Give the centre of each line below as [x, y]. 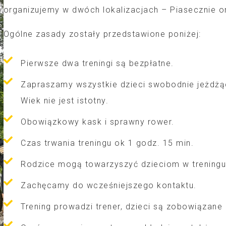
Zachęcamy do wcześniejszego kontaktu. [109, 186]
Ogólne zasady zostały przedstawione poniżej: [102, 34]
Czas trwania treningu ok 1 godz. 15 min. [107, 143]
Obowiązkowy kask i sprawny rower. [98, 122]
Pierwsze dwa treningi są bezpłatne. [97, 64]
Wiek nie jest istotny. [65, 101]
